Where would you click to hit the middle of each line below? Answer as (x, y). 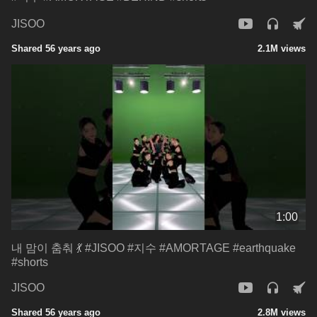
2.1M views (282, 48)
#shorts (30, 262)
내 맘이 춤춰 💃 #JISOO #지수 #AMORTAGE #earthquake (154, 248)
